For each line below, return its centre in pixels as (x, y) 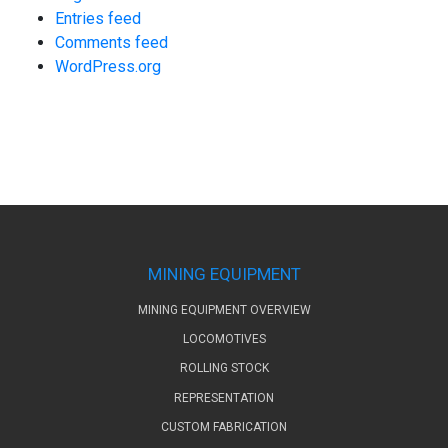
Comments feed (111, 42)
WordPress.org (108, 66)
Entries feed (98, 18)
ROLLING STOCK (224, 368)
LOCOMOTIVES (224, 339)
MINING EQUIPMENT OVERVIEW (224, 310)
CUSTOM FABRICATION (224, 426)
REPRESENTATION (224, 397)
